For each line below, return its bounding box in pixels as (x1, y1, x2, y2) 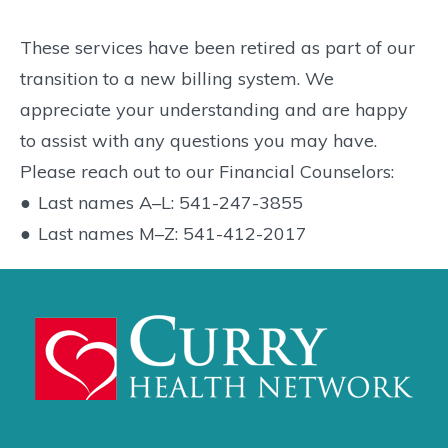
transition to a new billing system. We (20, 66, 334, 90)
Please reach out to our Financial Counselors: (20, 159, 394, 183)
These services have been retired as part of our (20, 35, 415, 59)
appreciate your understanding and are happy (20, 97, 408, 121)
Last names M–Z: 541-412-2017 (38, 221, 307, 245)
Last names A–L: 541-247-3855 (38, 190, 303, 214)
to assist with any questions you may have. (20, 128, 377, 152)
